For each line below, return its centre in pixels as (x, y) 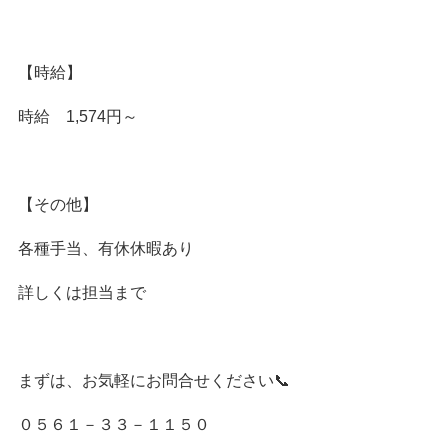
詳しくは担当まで (81, 292)
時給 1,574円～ (77, 116)
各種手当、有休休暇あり (105, 248)
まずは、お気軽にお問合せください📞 (153, 380)
